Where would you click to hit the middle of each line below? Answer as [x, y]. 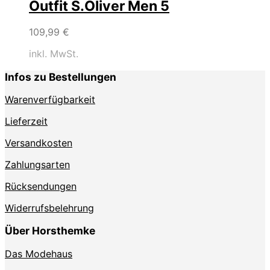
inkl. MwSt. [54, 54]
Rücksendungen [41, 186]
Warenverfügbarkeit [50, 99]
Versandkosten [39, 143]
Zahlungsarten [37, 164]
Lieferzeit [26, 121]
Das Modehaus [39, 253]
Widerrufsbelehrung [49, 208]
